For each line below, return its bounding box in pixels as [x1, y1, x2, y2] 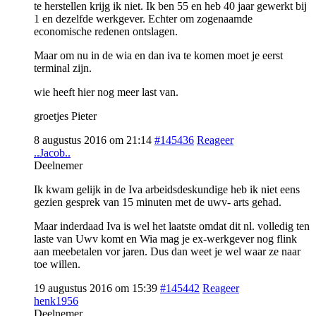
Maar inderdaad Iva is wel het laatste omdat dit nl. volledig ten [34, 219, 310, 232]
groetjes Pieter [34, 109, 99, 122]
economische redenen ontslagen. [34, 25, 178, 37]
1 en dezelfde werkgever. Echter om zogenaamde [34, 12, 253, 25]
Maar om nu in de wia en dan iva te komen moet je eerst [34, 49, 283, 61]
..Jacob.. [34, 146, 71, 159]
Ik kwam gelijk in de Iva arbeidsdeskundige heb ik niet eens [34, 183, 300, 195]
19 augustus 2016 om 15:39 [34, 281, 157, 294]
